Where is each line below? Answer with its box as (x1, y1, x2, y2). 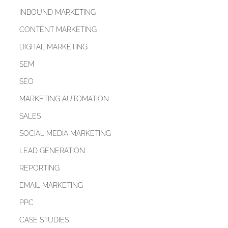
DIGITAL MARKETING (19, 43, 88, 51)
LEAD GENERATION (19, 147, 85, 155)
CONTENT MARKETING (19, 25, 97, 34)
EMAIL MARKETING (19, 181, 83, 190)
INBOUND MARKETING (19, 8, 96, 17)
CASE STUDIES (19, 216, 69, 224)
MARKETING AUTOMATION (19, 95, 109, 103)
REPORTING (19, 164, 60, 173)
